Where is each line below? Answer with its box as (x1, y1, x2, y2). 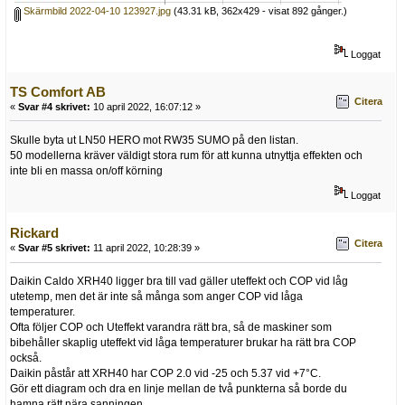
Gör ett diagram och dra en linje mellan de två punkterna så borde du (10, 381, 347, 395)
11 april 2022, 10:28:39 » (90, 242, 200, 254)
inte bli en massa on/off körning (10, 164, 163, 177)
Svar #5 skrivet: (18, 242, 90, 254)
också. (10, 351, 42, 364)
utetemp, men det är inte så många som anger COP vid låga (10, 289, 303, 303)
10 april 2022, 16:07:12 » (90, 100, 201, 112)
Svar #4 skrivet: (18, 100, 90, 112)
